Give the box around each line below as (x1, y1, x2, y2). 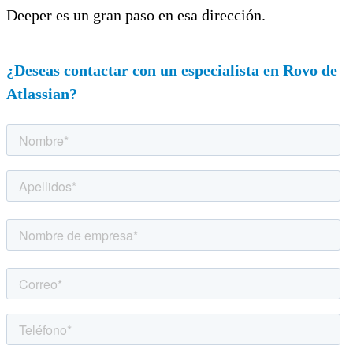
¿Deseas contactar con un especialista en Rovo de (6, 61, 337, 79)
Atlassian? (6, 84, 77, 102)
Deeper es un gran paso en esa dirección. (6, 6, 266, 24)
